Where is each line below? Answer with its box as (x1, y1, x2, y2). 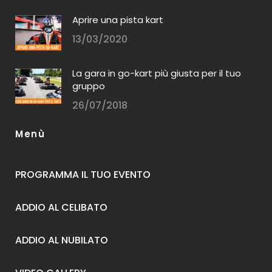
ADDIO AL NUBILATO (15, 233, 108, 247)
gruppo (72, 79, 105, 92)
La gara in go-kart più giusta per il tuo (72, 66, 241, 80)
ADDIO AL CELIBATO (15, 200, 107, 214)
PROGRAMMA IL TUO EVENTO (15, 167, 151, 182)
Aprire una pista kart (72, 13, 163, 26)
